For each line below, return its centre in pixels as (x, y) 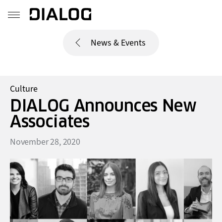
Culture (24, 89)
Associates (50, 122)
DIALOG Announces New (103, 106)
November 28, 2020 (45, 142)
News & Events (118, 43)
